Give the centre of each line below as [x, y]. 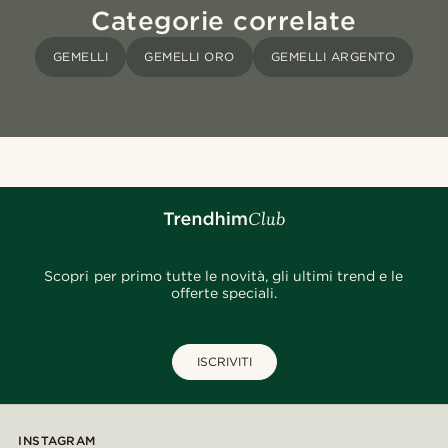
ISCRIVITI [224, 362]
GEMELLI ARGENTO [333, 57]
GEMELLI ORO [189, 57]
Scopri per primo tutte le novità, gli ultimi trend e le [224, 276]
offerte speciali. [224, 293]
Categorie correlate [224, 21]
